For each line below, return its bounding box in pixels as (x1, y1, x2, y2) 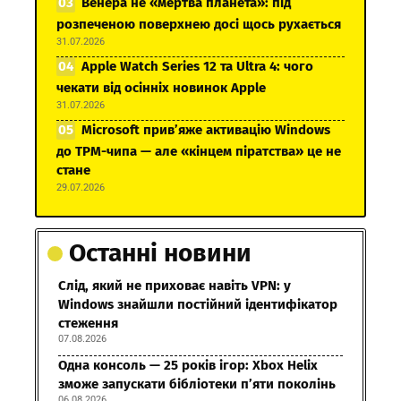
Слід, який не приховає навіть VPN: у (58, 277, 291, 294)
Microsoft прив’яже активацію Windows (81, 122, 330, 139)
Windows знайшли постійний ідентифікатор (58, 296, 337, 313)
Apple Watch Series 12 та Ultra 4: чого (81, 58, 313, 75)
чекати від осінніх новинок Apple (56, 80, 266, 97)
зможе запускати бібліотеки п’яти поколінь (58, 376, 336, 393)
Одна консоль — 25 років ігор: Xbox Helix (58, 357, 318, 374)
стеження (58, 315, 118, 332)
